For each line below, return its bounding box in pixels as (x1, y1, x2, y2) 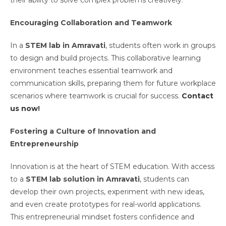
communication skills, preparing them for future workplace (10, 79, 216, 88)
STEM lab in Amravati (25, 41, 105, 50)
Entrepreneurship (10, 139, 79, 149)
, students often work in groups (105, 41, 215, 50)
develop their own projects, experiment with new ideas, (10, 187, 204, 197)
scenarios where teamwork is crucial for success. (10, 91, 182, 101)
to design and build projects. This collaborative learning (10, 53, 201, 63)
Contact (182, 91, 213, 101)
